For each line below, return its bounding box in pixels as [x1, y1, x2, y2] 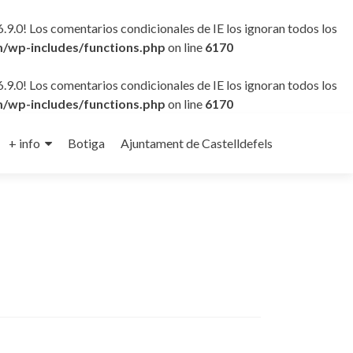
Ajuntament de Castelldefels [121, 136, 273, 150]
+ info [9, 136, 40, 150]
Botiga [68, 136, 105, 150]
